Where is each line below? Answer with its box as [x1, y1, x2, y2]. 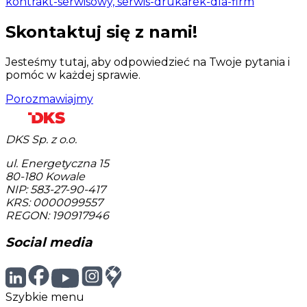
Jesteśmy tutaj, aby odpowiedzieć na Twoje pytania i [5, 55, 290, 69]
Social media [5, 234, 93, 251]
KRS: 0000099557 [5, 195, 103, 209]
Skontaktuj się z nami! [5, 21, 197, 42]
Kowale [45, 169, 85, 183]
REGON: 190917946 [5, 208, 109, 222]
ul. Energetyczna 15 [5, 156, 109, 170]
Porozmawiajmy [5, 92, 93, 106]
